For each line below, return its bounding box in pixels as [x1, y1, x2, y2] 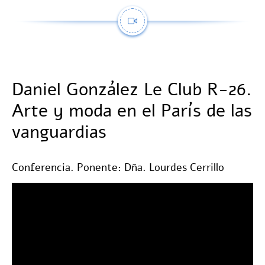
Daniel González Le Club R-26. [12, 77, 251, 102]
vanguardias [12, 120, 106, 144]
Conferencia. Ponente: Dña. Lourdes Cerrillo [12, 160, 224, 174]
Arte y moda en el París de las [12, 99, 252, 123]
